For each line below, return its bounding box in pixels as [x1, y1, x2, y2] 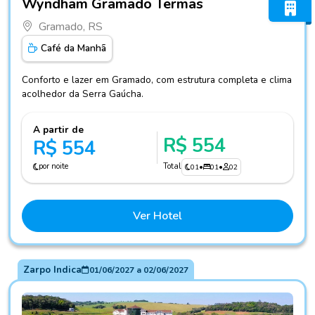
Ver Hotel [133, 208, 182, 224]
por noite [39, 161, 68, 172]
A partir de [33, 123, 84, 137]
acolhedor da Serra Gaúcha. [22, 87, 143, 101]
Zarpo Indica [22, 263, 82, 277]
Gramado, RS [39, 19, 103, 35]
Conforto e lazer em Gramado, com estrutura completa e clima [22, 73, 292, 87]
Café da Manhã [41, 41, 106, 56]
